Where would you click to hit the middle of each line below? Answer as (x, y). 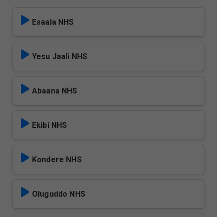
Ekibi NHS (50, 125)
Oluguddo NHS (59, 194)
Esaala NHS (53, 22)
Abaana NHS (55, 91)
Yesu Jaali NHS (60, 56)
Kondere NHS (57, 160)
